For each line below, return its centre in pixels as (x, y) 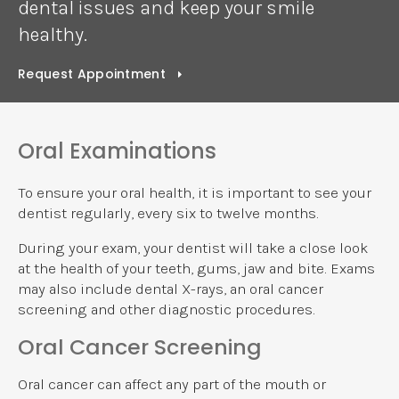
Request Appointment (94, 74)
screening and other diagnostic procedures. (167, 310)
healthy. (53, 34)
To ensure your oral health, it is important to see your (195, 193)
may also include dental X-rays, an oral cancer (171, 289)
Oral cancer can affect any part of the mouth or (172, 385)
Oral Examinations (117, 151)
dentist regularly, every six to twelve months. (168, 214)
